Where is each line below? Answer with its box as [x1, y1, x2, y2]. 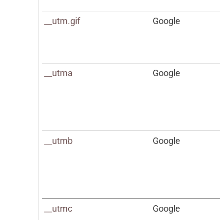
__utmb [44, 136, 73, 146]
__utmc [44, 203, 73, 214]
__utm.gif [44, 16, 81, 26]
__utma [44, 68, 73, 78]
